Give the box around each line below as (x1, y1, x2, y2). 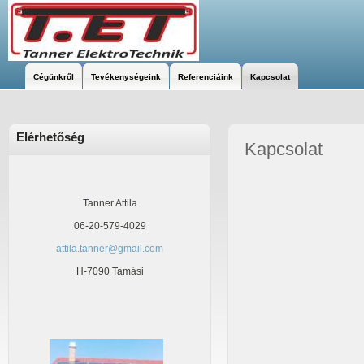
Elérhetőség (16, 131, 84, 144)
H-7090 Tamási (76, 266, 144, 277)
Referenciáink (178, 72, 233, 81)
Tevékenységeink (91, 72, 161, 81)
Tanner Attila (82, 197, 137, 209)
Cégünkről (33, 72, 74, 81)
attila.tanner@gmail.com (56, 243, 163, 254)
